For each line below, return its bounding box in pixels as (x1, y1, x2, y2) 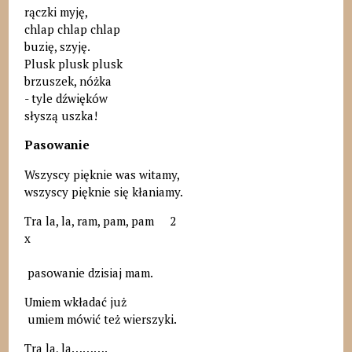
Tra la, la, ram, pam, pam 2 (24, 212, 176, 229)
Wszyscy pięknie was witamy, (24, 166, 182, 182)
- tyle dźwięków (24, 90, 108, 107)
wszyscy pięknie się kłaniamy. (24, 183, 183, 200)
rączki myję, (24, 4, 88, 20)
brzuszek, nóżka (24, 73, 112, 90)
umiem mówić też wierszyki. (24, 310, 177, 327)
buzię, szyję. (24, 38, 90, 55)
